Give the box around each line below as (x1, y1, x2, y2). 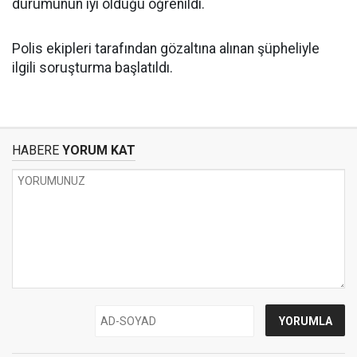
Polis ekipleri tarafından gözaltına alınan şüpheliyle (12, 41, 320, 57)
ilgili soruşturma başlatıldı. (12, 60, 173, 76)
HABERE (12, 143, 59, 159)
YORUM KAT (59, 143, 135, 159)
